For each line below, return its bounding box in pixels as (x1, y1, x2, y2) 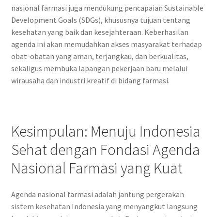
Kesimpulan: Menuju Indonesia (11, 122, 201, 141)
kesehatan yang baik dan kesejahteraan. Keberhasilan (11, 27, 188, 37)
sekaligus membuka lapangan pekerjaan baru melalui (11, 63, 187, 74)
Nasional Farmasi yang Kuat (11, 158, 183, 178)
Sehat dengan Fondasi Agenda (11, 140, 200, 160)
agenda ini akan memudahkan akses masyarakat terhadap (11, 39, 202, 49)
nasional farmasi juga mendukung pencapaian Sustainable (11, 3, 203, 13)
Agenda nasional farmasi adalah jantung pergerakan (11, 189, 184, 200)
